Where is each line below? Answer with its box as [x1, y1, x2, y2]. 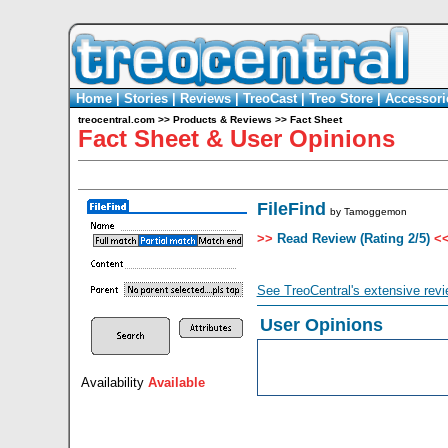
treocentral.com [77, 114, 155, 125]
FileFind [256, 199, 326, 219]
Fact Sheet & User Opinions [77, 125, 395, 152]
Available [147, 375, 205, 390]
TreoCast [242, 91, 297, 106]
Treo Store [308, 91, 373, 106]
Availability [80, 375, 148, 390]
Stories [123, 91, 168, 106]
